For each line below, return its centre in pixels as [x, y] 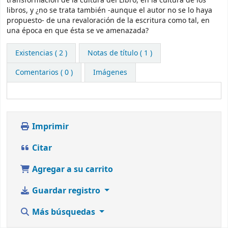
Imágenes [110, 73]
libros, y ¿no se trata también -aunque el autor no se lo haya [109, 10]
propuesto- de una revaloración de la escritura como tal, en [108, 20]
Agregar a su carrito [72, 170]
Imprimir [49, 127]
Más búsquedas [64, 212]
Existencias [34, 53]
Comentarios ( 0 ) [44, 73]
